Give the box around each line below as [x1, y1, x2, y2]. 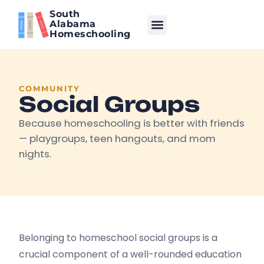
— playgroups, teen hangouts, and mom [19, 131, 216, 146]
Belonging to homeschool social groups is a [19, 231, 218, 245]
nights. [19, 147, 52, 161]
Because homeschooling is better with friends [19, 116, 245, 130]
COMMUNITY [19, 84, 81, 93]
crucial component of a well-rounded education [19, 247, 242, 261]
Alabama [49, 18, 96, 29]
